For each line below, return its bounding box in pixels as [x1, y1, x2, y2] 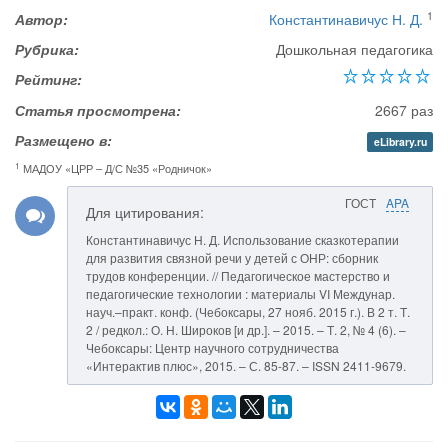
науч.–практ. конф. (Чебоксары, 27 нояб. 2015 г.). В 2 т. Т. [86, 303, 410, 320]
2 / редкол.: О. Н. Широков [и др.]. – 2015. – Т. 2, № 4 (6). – [86, 321, 406, 338]
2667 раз [375, 100, 433, 120]
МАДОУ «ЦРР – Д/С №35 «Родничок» [20, 160, 212, 176]
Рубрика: [15, 39, 79, 59]
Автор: [15, 9, 68, 29]
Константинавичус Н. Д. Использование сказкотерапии [86, 231, 399, 248]
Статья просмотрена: [15, 100, 181, 120]
